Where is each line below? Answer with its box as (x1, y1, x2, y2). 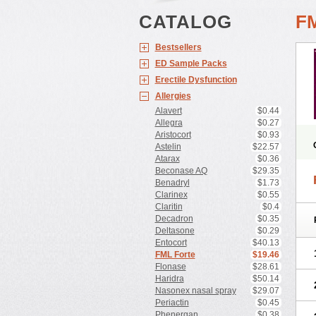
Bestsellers (154, 42, 202, 52)
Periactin (154, 298, 189, 308)
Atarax (154, 154, 180, 164)
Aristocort (154, 130, 191, 140)
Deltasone (154, 226, 195, 236)
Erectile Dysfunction (154, 75, 237, 85)
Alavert (154, 106, 182, 116)
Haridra (154, 274, 184, 284)
